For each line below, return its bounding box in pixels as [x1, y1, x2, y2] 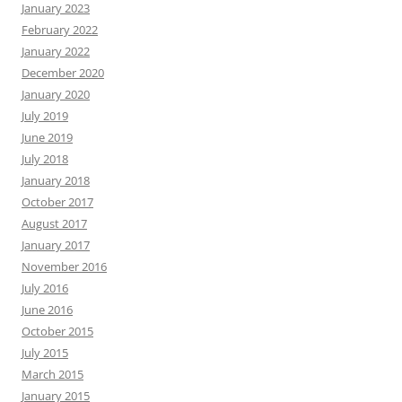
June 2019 [22, 129, 73, 145]
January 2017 [22, 237, 90, 253]
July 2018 [22, 151, 68, 167]
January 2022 [22, 43, 90, 59]
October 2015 [22, 323, 93, 339]
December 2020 [22, 65, 104, 81]
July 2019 [22, 108, 68, 124]
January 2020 [22, 86, 90, 102]
